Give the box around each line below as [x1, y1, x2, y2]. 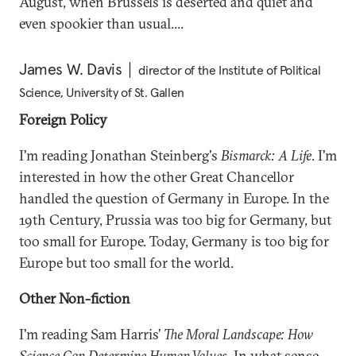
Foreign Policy [19, 110, 107, 129]
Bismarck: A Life [221, 146, 311, 164]
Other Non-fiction [19, 289, 130, 308]
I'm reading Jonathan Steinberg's [19, 146, 221, 164]
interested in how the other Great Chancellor [19, 168, 294, 186]
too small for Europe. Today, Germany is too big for [19, 232, 329, 250]
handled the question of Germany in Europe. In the [19, 189, 329, 207]
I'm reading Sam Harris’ [19, 325, 164, 343]
